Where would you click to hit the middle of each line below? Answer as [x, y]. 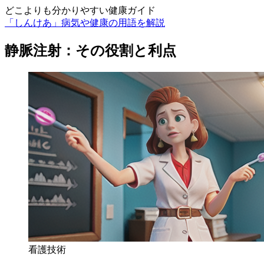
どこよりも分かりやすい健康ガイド [80, 10]
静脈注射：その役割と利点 [90, 50]
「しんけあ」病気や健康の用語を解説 [85, 23]
